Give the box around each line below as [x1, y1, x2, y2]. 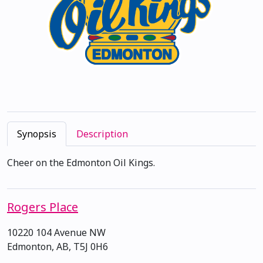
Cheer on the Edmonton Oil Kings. [7, 156, 155, 170]
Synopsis [17, 127, 56, 141]
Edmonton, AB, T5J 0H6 [7, 240, 108, 254]
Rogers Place [7, 199, 78, 215]
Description [76, 127, 128, 141]
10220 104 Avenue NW [7, 226, 106, 240]
